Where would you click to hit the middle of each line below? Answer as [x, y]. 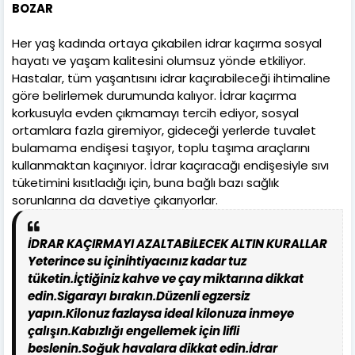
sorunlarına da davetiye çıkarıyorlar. [115, 200]
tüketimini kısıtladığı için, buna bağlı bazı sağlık [145, 182]
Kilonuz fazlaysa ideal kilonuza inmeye [180, 313]
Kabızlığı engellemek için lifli [155, 330]
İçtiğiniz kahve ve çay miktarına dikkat [189, 278]
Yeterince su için [76, 261]
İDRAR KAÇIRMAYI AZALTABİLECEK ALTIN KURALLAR [179, 243]
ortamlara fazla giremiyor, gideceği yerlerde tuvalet [164, 130]
